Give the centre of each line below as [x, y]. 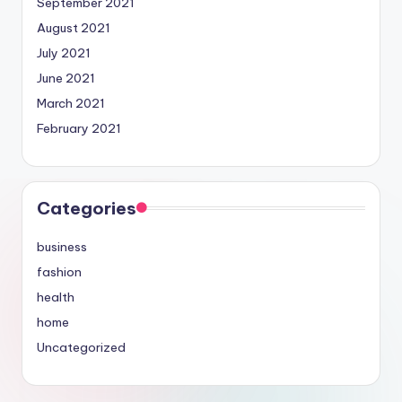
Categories [87, 208]
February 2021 [79, 128]
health [56, 297]
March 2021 [71, 103]
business [62, 246]
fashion [59, 271]
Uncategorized [81, 347]
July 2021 [64, 52]
